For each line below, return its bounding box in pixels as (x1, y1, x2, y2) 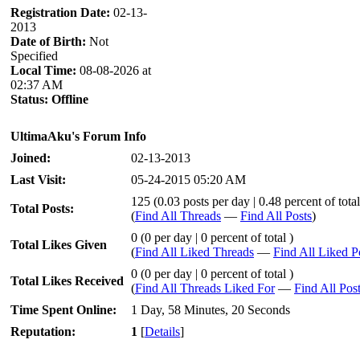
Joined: (10, 151, 51, 165)
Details (145, 325, 180, 338)
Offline (51, 92, 88, 106)
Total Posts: (10, 202, 74, 215)
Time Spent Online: (10, 303, 117, 317)
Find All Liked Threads (135, 245, 254, 259)
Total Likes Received (10, 274, 124, 288)
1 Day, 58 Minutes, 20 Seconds (131, 303, 290, 317)
